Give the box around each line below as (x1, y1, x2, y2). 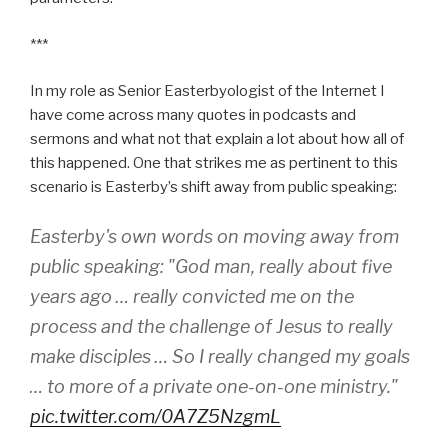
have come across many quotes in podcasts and (30, 106, 356, 125)
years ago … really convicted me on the (30, 285, 354, 307)
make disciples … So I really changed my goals (30, 345, 410, 367)
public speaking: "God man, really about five (30, 255, 392, 277)
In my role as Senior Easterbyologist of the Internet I (30, 82, 385, 101)
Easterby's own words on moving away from (30, 225, 399, 247)
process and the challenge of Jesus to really (30, 315, 393, 337)
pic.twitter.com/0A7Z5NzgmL (30, 405, 281, 427)
